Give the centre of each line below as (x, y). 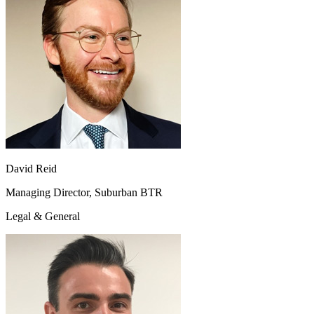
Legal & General (43, 216)
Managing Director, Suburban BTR (84, 192)
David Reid (31, 168)
